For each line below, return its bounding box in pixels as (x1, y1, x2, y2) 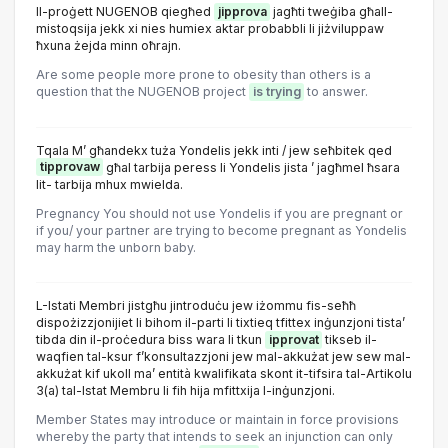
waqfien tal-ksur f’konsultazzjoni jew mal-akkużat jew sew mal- (36, 349, 411, 365)
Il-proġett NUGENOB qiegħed (36, 4, 214, 20)
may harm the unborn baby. (36, 239, 196, 255)
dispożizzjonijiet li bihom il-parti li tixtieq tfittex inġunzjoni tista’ (36, 315, 405, 331)
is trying (252, 84, 301, 100)
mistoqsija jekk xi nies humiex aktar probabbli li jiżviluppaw (36, 21, 384, 37)
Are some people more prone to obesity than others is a (36, 67, 371, 83)
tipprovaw (39, 159, 100, 175)
